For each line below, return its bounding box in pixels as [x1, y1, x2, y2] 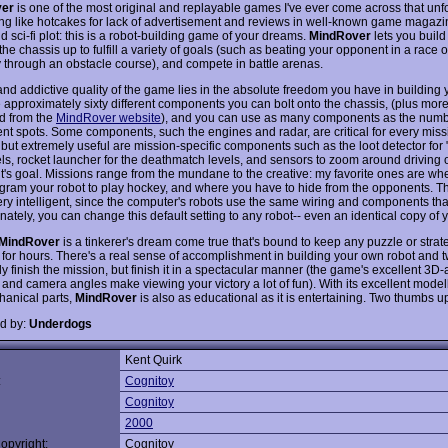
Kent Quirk [125, 353, 182, 367]
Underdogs [29, 316, 92, 331]
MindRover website [56, 110, 161, 125]
